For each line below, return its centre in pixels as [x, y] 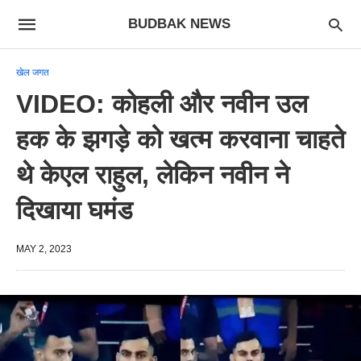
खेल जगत [33, 73]
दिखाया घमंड [75, 210]
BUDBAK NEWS [179, 24]
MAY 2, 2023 [44, 249]
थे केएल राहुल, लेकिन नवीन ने [153, 175]
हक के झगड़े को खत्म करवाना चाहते [180, 139]
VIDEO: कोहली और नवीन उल [162, 104]
